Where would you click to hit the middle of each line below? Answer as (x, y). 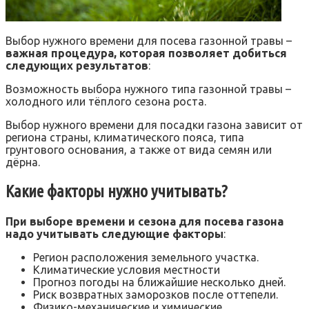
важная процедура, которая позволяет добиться (146, 53)
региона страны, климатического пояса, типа (125, 138)
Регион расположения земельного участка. (146, 258)
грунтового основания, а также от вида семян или (139, 150)
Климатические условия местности (127, 270)
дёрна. (23, 162)
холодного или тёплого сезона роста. (106, 102)
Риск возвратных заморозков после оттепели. (156, 295)
